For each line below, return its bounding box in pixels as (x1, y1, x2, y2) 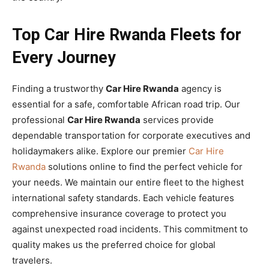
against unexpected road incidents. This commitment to (12, 223, 248, 235)
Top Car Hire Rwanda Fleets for (12, 25, 241, 44)
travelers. (12, 254, 52, 266)
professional (12, 113, 67, 125)
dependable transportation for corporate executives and (12, 129, 250, 141)
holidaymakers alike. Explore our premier (12, 145, 189, 157)
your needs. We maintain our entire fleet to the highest (12, 176, 244, 188)
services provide (141, 113, 214, 125)
